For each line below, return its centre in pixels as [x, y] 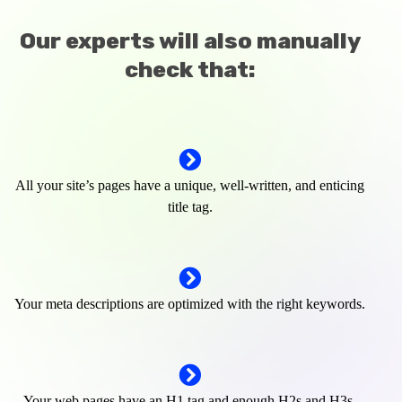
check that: [190, 69]
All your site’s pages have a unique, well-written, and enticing [190, 185]
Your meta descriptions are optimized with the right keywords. [190, 303]
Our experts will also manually [190, 40]
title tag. [190, 206]
